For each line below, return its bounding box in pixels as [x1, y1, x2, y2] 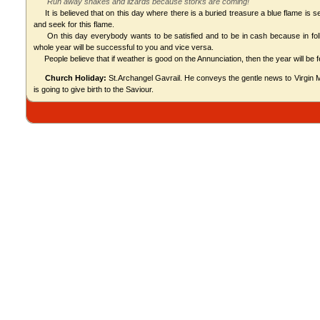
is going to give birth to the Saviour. [34, 85, 154, 94]
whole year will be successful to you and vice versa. [34, 43, 214, 51]
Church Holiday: [44, 74, 106, 82]
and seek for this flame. [34, 20, 114, 29]
